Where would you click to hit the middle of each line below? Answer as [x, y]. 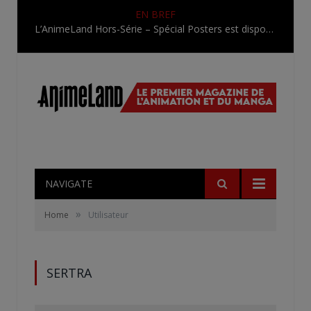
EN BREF [155, 14]
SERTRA [69, 272]
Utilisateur [108, 215]
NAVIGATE [69, 183]
